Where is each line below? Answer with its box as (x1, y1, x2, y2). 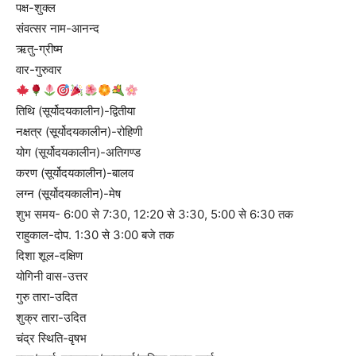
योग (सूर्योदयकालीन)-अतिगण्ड (16, 145, 141, 161)
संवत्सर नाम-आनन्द (16, 21, 99, 37)
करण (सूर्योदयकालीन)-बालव (16, 165, 133, 181)
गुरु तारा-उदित (16, 289, 77, 305)
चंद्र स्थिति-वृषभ (16, 331, 87, 346)
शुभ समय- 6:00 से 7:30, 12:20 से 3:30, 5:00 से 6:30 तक (16, 207, 293, 222)
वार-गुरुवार (16, 62, 62, 78)
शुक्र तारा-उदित (16, 310, 86, 326)
